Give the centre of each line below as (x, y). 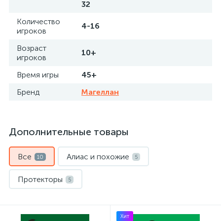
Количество (38, 21)
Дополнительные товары (69, 132)
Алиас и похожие (98, 157)
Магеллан (100, 92)
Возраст (32, 48)
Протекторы (40, 179)
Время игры (38, 75)
